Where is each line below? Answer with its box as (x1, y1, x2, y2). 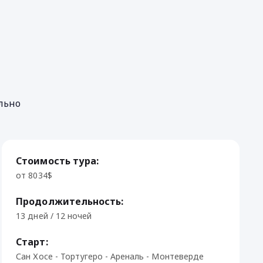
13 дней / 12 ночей (16, 210, 92, 221)
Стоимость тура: (16, 154, 99, 167)
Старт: (16, 235, 48, 248)
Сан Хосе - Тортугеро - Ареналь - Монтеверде (16, 251, 204, 262)
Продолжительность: (16, 195, 124, 208)
